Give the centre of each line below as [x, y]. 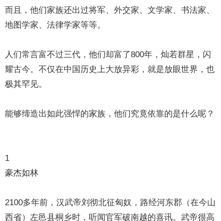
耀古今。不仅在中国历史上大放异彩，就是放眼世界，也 [110, 69]
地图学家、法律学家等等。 [55, 25]
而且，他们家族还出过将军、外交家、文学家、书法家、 [110, 10]
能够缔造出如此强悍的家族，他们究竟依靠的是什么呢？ [110, 114]
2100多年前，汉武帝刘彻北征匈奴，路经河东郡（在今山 [110, 203]
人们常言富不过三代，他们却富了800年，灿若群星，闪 [108, 55]
